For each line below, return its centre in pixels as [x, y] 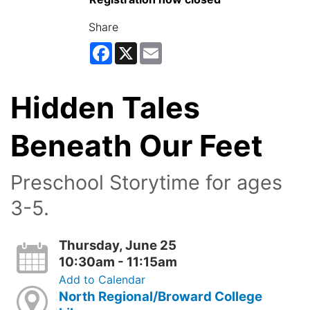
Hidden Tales [105, 107]
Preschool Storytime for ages [146, 182]
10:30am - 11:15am [118, 262]
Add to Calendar [102, 279]
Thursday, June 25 [117, 245]
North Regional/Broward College [160, 296]
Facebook [138, 47]
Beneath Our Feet [140, 145]
